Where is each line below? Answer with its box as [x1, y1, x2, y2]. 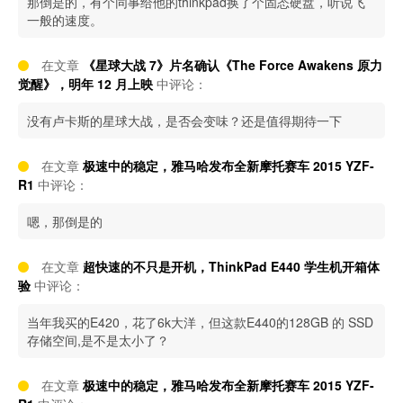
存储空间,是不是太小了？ [27, 331, 169, 349]
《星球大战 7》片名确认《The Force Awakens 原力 [83, 56, 382, 74]
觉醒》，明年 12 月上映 [18, 75, 153, 93]
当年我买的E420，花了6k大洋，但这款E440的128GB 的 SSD [27, 313, 373, 331]
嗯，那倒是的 [27, 212, 103, 230]
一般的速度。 [27, 11, 103, 29]
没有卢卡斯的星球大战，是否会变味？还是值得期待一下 [27, 112, 342, 130]
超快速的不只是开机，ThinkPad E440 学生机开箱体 [83, 257, 380, 275]
